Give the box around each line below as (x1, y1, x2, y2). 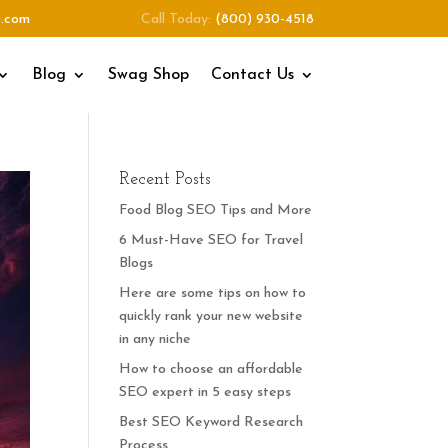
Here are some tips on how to (119, 286, 307, 301)
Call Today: (140, 12, 215, 27)
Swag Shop (107, 67, 189, 83)
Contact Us (210, 67, 294, 83)
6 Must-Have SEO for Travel (119, 233, 304, 248)
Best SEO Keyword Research (119, 415, 304, 430)
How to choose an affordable (119, 362, 304, 377)
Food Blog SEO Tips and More (119, 203, 313, 218)
